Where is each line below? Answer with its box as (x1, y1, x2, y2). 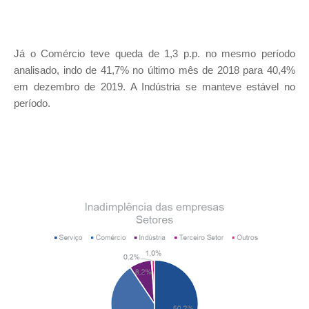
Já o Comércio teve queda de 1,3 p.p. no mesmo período (14, 48, 295, 60)
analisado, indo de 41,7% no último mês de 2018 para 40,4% (14, 64, 295, 77)
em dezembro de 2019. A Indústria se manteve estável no (14, 81, 295, 93)
